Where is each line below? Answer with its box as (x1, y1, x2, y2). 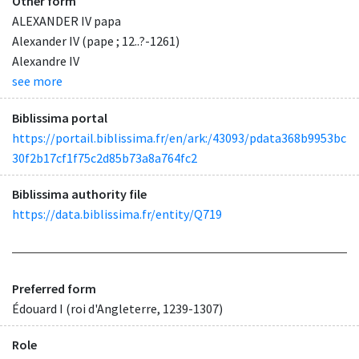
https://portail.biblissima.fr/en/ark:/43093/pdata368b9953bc (12, 129, 346, 146)
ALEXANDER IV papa (12, 13, 121, 30)
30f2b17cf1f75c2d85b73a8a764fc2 (12, 149, 197, 166)
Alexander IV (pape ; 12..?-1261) (12, 33, 179, 50)
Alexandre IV (12, 53, 79, 70)
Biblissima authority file (12, 185, 147, 202)
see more (12, 73, 63, 90)
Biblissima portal (12, 109, 107, 126)
